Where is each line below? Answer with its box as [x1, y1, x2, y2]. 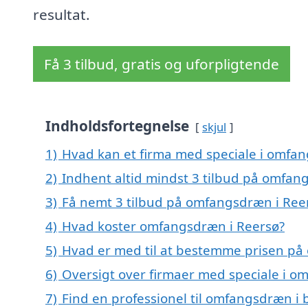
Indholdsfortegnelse [45, 116, 189, 136]
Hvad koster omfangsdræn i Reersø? [62, 217, 285, 235]
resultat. [33, 5, 90, 25]
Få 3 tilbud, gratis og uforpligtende [44, 54, 279, 74]
